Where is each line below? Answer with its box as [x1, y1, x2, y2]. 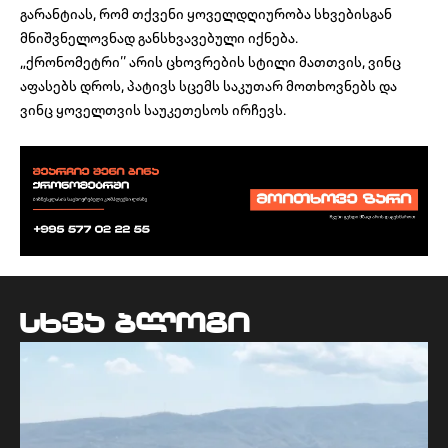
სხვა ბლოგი [20, 309, 250, 339]
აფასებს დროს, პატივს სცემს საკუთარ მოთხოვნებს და [20, 77, 397, 96]
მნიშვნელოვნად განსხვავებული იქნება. [20, 29, 301, 48]
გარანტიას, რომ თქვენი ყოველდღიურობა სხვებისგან [20, 5, 392, 24]
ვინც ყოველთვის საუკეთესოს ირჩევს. [20, 101, 286, 120]
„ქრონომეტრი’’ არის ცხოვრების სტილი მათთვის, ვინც [20, 53, 401, 72]
